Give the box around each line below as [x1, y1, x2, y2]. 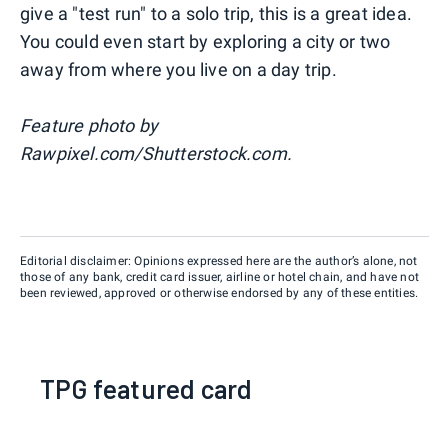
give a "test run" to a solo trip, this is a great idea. [20, 2, 413, 24]
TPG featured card [40, 372, 253, 404]
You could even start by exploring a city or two [20, 30, 391, 52]
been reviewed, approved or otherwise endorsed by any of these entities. [20, 285, 419, 300]
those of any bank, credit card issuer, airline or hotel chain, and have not [20, 269, 420, 284]
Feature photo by [20, 114, 159, 136]
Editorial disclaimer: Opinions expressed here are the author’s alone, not [20, 253, 418, 268]
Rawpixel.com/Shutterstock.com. [20, 142, 292, 164]
